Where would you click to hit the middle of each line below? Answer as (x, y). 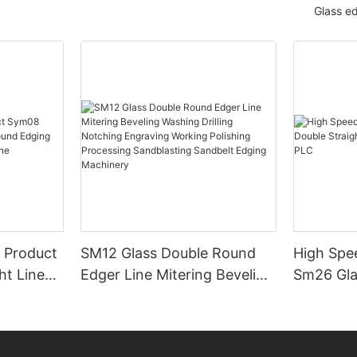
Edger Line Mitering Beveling (177, 275)
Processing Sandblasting (164, 339)
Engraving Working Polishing (177, 318)
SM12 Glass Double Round (169, 253)
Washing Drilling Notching (168, 296)
